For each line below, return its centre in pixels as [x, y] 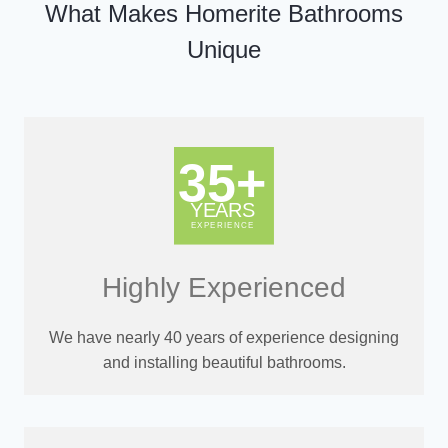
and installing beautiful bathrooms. [224, 362]
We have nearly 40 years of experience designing [224, 337]
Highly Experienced [224, 287]
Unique [224, 49]
